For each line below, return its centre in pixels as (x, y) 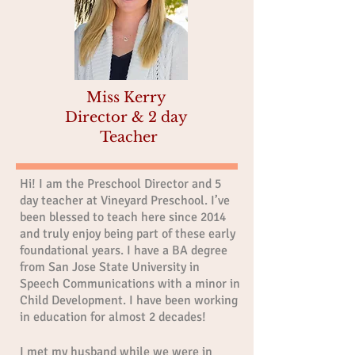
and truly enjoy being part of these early (128, 234)
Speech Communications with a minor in (130, 284)
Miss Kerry (126, 97)
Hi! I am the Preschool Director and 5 (120, 184)
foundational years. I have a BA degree (124, 250)
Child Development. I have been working (129, 300)
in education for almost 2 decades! (113, 317)
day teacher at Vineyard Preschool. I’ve (125, 200)
